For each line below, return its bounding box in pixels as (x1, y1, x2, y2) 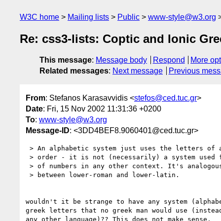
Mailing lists (68, 13, 109, 21)
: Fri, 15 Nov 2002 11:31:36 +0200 (43, 104, 161, 113)
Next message (112, 67, 163, 75)
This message (39, 56, 92, 65)
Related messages (39, 67, 109, 75)
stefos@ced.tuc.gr (134, 93, 197, 102)
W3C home (20, 13, 59, 21)
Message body (96, 56, 147, 65)
